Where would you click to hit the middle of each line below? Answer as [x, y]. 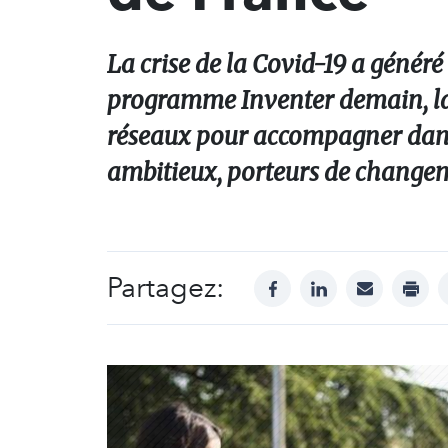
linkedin [347, 281]
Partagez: [165, 287]
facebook [307, 281]
